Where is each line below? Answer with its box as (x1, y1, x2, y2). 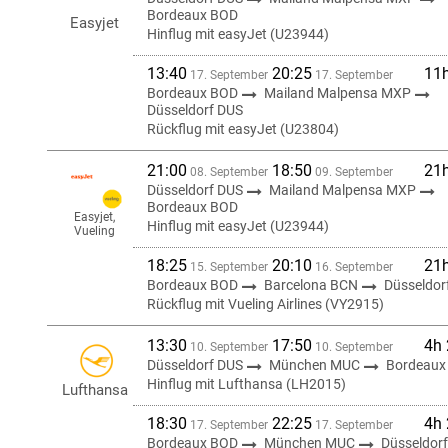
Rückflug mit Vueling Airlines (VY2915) (147, 296, 384, 312)
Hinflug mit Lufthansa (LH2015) (147, 376, 346, 392)
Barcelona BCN (264, 277, 361, 293)
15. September (187, 260, 268, 274)
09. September (312, 165, 393, 179)
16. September (312, 260, 393, 274)
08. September (187, 165, 268, 179)
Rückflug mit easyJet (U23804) (147, 121, 339, 137)
